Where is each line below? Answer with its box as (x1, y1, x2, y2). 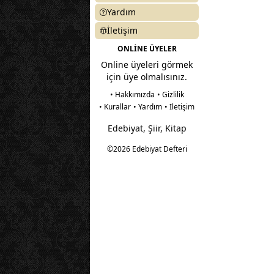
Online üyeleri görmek (101, 59, 193, 70)
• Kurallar (99, 102, 131, 112)
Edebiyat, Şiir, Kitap (107, 122, 187, 134)
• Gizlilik (157, 89, 184, 100)
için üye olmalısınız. (106, 71, 187, 83)
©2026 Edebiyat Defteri (106, 144, 187, 154)
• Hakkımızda (109, 89, 155, 100)
